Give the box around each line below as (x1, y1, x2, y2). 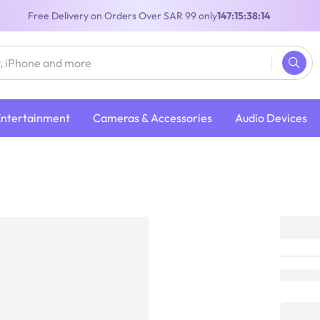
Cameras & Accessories (92, 110, 212, 125)
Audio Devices (234, 110, 307, 125)
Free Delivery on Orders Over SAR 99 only (28, 9, 217, 22)
